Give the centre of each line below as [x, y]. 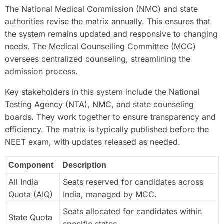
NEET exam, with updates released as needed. [93, 142]
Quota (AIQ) [31, 194]
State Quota [30, 217]
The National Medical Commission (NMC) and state [101, 9]
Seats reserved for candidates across [133, 182]
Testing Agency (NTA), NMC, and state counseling [99, 104]
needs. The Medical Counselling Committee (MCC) [100, 46]
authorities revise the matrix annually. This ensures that [108, 21]
